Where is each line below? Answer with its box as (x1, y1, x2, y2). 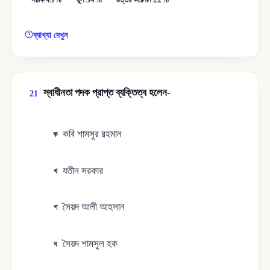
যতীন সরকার (63, 165, 104, 177)
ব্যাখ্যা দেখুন (33, 30, 68, 40)
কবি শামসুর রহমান (63, 128, 122, 140)
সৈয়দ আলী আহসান (63, 201, 125, 213)
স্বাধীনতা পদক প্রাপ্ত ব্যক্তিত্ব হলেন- (43, 87, 171, 99)
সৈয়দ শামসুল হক (63, 237, 118, 250)
